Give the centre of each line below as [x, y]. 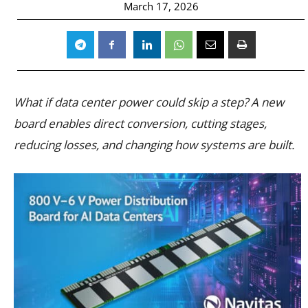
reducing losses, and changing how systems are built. [154, 144]
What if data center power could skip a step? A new [149, 102]
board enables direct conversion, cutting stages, [140, 123]
